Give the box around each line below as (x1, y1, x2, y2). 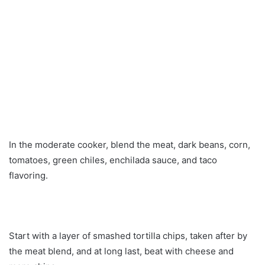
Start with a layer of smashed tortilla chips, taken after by (9, 230, 247, 241)
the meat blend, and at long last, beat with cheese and (9, 245, 234, 257)
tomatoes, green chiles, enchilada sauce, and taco (9, 154, 217, 166)
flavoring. (9, 169, 48, 181)
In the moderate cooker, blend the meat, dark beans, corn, (9, 138, 250, 150)
